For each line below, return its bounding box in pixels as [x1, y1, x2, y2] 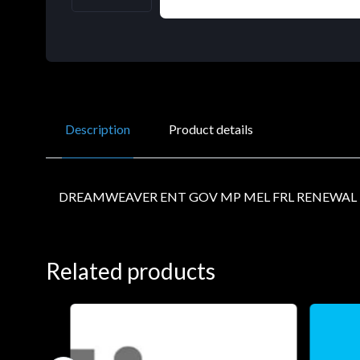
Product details [169, 121, 253, 137]
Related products [46, 256, 215, 284]
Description [65, 121, 130, 137]
